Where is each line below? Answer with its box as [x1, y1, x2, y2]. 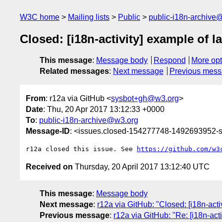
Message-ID [26, 126, 70, 135]
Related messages [40, 67, 109, 76]
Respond [153, 56, 186, 65]
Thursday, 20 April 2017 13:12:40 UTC [73, 162, 210, 171]
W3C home [20, 13, 59, 21]
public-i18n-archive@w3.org [39, 115, 138, 124]
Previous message [40, 211, 110, 220]
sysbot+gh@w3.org [111, 94, 179, 103]
